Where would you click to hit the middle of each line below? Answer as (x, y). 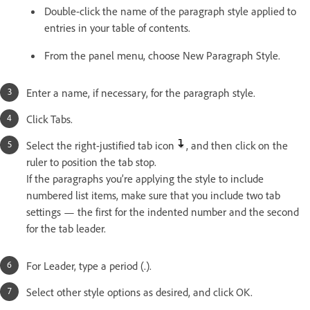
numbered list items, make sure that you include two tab (153, 195)
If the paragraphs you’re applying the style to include (145, 179)
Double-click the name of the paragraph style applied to (170, 11)
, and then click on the (237, 146)
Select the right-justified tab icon (102, 146)
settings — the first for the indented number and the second (163, 212)
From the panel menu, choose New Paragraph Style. (162, 56)
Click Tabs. (49, 119)
